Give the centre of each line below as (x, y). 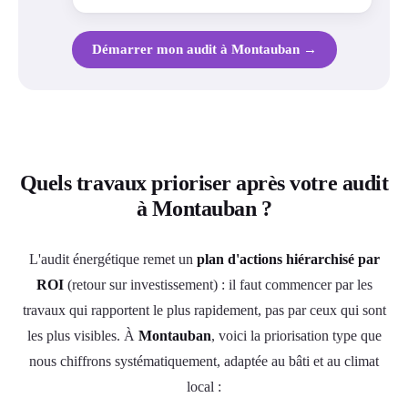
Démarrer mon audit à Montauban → (204, 49)
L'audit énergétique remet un (112, 259)
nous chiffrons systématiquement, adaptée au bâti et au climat (204, 361)
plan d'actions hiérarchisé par (288, 259)
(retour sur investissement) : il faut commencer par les (218, 284)
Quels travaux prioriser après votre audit (204, 183)
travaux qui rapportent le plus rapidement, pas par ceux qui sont (204, 310)
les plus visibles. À (82, 335)
